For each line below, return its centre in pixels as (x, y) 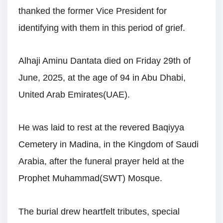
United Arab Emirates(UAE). (74, 94)
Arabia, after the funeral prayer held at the (101, 162)
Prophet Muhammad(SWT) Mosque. (90, 178)
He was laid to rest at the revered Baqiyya (101, 128)
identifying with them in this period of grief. (102, 28)
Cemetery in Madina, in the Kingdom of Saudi (109, 145)
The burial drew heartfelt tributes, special (99, 211)
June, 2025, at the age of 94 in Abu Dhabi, (102, 77)
